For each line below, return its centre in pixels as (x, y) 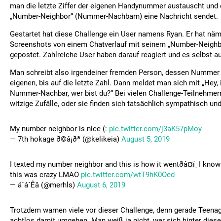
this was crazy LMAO (45, 175)
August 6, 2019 (101, 185)
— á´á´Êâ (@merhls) (43, 185)
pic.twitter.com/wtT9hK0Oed (128, 175)
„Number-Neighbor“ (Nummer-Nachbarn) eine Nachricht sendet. (114, 16)
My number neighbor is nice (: (59, 129)
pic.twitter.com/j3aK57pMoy (155, 129)
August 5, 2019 (146, 139)
